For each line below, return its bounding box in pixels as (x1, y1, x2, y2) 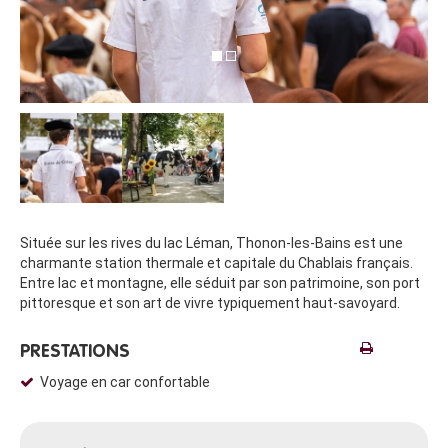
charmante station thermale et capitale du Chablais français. (20, 254, 413, 271)
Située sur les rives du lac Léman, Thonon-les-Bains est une (20, 234, 403, 251)
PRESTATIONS (20, 342, 130, 361)
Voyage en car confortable (40, 373, 210, 390)
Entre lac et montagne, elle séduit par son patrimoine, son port (20, 274, 420, 291)
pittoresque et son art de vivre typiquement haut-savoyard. (20, 294, 400, 311)
